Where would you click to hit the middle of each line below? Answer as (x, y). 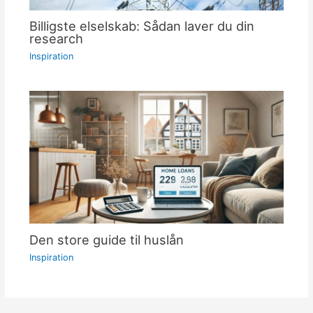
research (56, 39)
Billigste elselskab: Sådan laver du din (141, 26)
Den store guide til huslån (106, 240)
